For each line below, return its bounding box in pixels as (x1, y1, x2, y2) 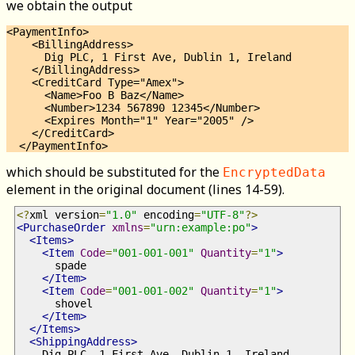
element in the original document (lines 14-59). (6, 180, 284, 198)
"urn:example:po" (150, 220, 251, 234)
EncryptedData (223, 164, 326, 180)
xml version (29, 208, 99, 221)
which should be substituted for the (6, 162, 223, 181)
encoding (137, 208, 194, 221)
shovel (17, 296, 93, 310)
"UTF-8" (200, 208, 245, 221)
